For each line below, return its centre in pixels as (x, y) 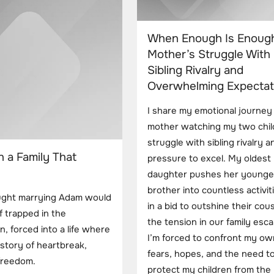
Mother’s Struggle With (209, 55)
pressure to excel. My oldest (209, 159)
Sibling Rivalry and (195, 71)
